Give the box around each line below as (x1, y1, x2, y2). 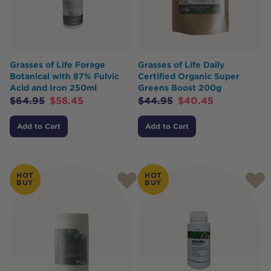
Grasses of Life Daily (138, 59, 224, 70)
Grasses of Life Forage (10, 59, 105, 70)
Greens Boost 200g (138, 82, 221, 93)
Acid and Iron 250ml (10, 82, 97, 93)
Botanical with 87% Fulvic (10, 71, 119, 81)
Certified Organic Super (138, 71, 240, 81)
